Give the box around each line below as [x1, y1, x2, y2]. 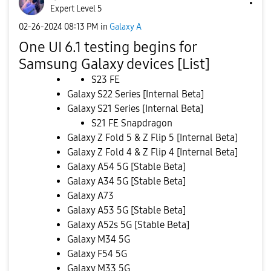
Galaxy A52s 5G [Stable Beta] [67, 219, 189, 230]
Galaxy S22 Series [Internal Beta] [67, 88, 204, 100]
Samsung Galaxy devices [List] [19, 56, 210, 73]
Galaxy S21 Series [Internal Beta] [67, 103, 203, 114]
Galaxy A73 [67, 190, 114, 201]
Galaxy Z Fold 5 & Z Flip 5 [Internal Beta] [67, 132, 238, 143]
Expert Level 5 [50, 4, 102, 14]
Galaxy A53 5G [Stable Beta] [67, 204, 186, 216]
